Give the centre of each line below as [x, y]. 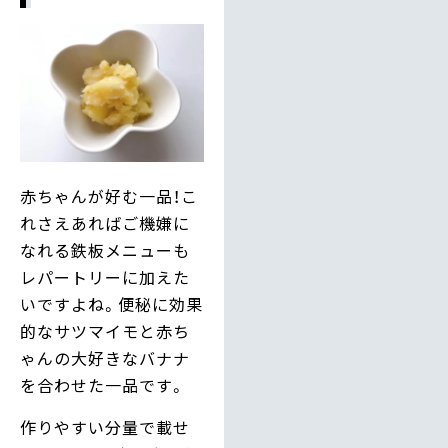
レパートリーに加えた [105, 277]
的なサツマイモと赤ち [105, 331]
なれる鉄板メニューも [105, 250]
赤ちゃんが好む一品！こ [109, 196]
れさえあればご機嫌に [105, 223]
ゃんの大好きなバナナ [105, 358]
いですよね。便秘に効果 [111, 304]
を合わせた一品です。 [103, 385]
